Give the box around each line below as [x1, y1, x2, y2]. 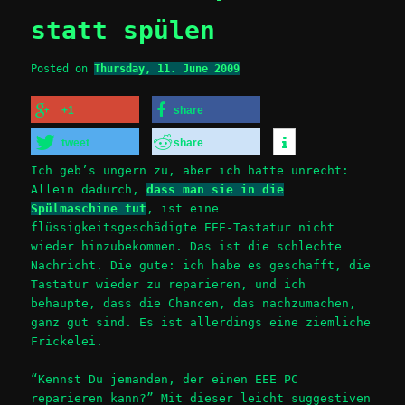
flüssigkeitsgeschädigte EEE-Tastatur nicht [31, 220, 335, 234]
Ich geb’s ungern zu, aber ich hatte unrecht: [31, 163, 350, 177]
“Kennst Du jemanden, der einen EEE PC [31, 372, 299, 387]
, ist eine [146, 201, 220, 215]
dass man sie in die [146, 182, 285, 196]
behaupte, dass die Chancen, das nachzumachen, [31, 296, 357, 310]
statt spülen [31, 15, 216, 46]
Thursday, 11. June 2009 [94, 61, 240, 75]
